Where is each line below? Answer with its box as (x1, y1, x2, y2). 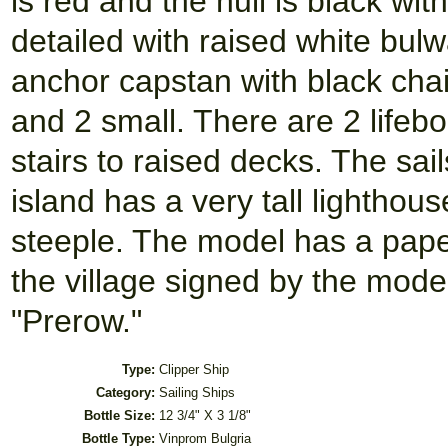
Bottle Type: (82, 431, 155, 446)
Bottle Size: (84, 408, 155, 423)
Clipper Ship (159, 362, 229, 377)
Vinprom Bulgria (159, 431, 251, 446)
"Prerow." (11, 303, 142, 339)
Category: (96, 385, 155, 400)
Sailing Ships (159, 385, 235, 400)
